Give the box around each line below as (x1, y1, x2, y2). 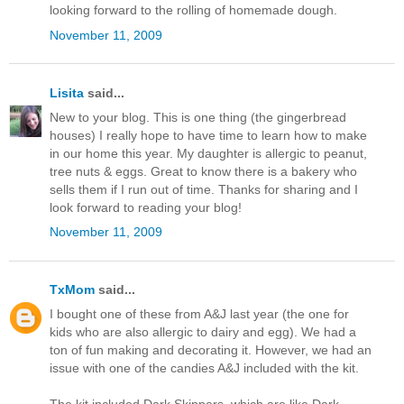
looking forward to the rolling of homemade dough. (50, 3, 337, 18)
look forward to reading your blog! (50, 199, 242, 215)
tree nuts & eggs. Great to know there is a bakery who (50, 163, 357, 179)
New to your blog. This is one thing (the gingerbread (50, 109, 346, 124)
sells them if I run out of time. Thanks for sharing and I (50, 181, 358, 197)
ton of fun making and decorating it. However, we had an (50, 343, 372, 358)
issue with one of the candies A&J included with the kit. (50, 361, 359, 376)
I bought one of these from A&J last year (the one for (50, 307, 349, 322)
